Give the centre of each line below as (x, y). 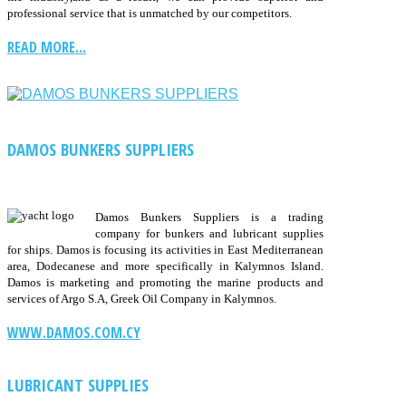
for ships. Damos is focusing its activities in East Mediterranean (165, 249)
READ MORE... (47, 48)
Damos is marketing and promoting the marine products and (165, 282)
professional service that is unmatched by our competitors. (150, 14)
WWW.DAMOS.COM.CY (74, 332)
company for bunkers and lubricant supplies (209, 233)
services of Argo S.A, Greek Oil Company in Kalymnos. (142, 298)
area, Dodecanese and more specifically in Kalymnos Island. (165, 266)
